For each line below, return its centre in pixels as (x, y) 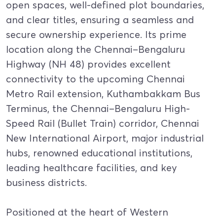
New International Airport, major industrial (105, 138)
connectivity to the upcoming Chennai (95, 79)
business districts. (46, 182)
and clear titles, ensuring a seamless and (100, 19)
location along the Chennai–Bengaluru (95, 49)
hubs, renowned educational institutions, (99, 153)
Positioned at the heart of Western (87, 212)
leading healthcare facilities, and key (92, 167)
